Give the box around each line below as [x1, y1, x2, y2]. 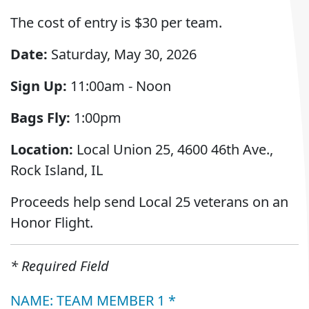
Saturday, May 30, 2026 [48, 45, 197, 63]
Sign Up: [10, 77, 67, 95]
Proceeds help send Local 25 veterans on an [10, 192, 288, 211]
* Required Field [10, 257, 109, 275]
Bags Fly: [10, 108, 70, 127]
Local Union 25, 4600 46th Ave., [73, 140, 273, 159]
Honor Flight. [10, 213, 93, 232]
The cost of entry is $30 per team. [10, 13, 222, 32]
